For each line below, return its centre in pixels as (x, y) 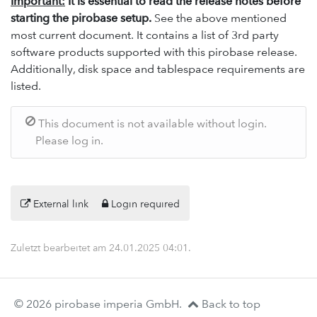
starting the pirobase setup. (82, 18)
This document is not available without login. (151, 123)
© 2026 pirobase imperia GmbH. (98, 304)
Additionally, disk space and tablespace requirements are (158, 69)
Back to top (230, 304)
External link (60, 203)
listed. (26, 86)
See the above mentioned (220, 18)
